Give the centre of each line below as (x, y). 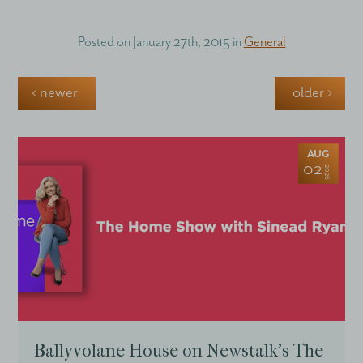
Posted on (105, 42)
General (265, 42)
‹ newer (54, 93)
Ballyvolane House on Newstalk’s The (179, 350)
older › (312, 93)
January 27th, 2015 (181, 42)
